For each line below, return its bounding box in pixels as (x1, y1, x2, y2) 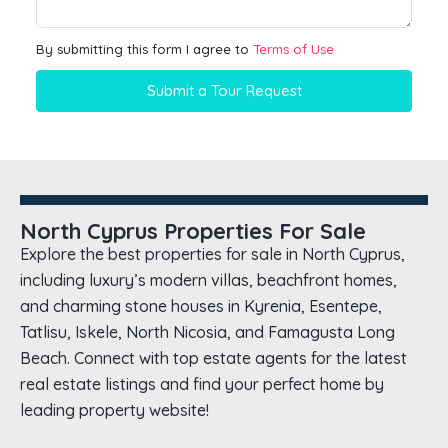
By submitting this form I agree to (36, 41, 253, 58)
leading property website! (20, 400, 209, 421)
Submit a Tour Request (146, 81, 302, 101)
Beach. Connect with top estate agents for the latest (20, 348, 407, 369)
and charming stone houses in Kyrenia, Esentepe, (20, 296, 382, 317)
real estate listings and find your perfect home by (20, 374, 384, 395)
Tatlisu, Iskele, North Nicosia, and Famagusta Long (20, 322, 395, 343)
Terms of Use (253, 41, 334, 58)
